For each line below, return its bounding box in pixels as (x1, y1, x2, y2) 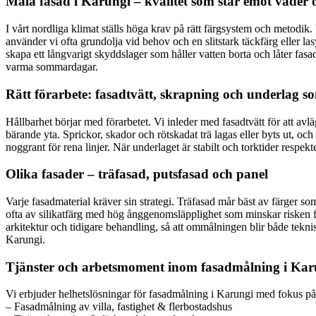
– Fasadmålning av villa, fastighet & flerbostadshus (6, 300, 232, 313)
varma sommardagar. (6, 61, 98, 73)
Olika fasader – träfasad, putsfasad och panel (6, 166, 268, 182)
